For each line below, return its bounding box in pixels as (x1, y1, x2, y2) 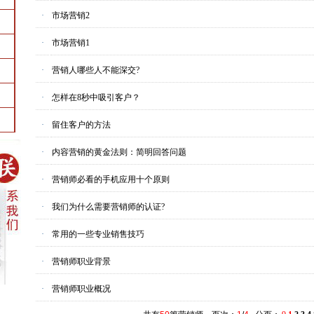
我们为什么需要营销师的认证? (52, 202, 165, 212)
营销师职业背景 (52, 257, 111, 266)
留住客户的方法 (52, 120, 111, 130)
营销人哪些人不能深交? (52, 65, 139, 75)
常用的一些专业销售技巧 (52, 229, 144, 239)
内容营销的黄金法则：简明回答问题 (52, 147, 186, 157)
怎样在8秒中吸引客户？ (52, 93, 140, 102)
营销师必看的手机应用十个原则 (52, 175, 170, 184)
